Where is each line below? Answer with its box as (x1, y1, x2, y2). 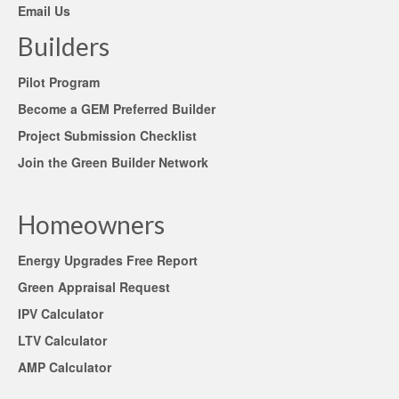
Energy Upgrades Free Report (18, 251, 198, 269)
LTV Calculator (18, 331, 107, 349)
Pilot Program (18, 73, 100, 91)
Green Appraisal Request (18, 278, 170, 296)
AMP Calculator (18, 358, 111, 376)
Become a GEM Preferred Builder (18, 100, 216, 118)
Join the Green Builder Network (18, 153, 208, 171)
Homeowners (18, 209, 165, 240)
